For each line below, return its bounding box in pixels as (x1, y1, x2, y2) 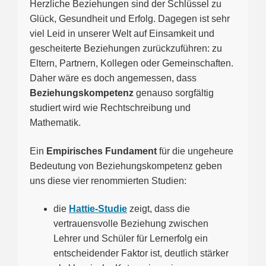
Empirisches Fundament (44, 145, 157, 156)
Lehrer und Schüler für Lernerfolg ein (53, 233, 208, 244)
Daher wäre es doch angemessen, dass (30, 73, 197, 84)
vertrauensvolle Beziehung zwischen (53, 218, 208, 229)
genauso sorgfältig (134, 88, 214, 99)
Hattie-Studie (69, 204, 127, 214)
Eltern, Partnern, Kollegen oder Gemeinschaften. (30, 58, 233, 69)
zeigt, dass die (127, 204, 190, 214)
